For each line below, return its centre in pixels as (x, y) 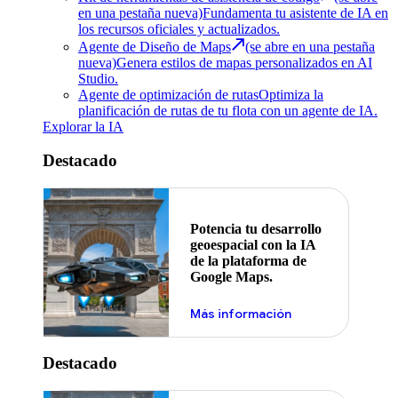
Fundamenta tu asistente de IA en (295, 12)
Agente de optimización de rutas (168, 94)
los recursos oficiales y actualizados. (179, 28)
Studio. (98, 78)
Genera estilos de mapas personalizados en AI (244, 62)
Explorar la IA (83, 126)
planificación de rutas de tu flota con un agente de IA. (228, 110)
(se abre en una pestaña (310, 46)
